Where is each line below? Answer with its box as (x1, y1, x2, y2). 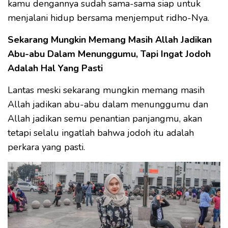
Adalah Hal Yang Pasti (8, 62, 103, 74)
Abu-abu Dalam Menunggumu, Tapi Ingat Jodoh (8, 47, 211, 60)
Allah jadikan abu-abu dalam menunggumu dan (8, 98, 208, 110)
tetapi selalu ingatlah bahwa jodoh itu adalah (8, 126, 194, 139)
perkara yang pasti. (8, 140, 85, 153)
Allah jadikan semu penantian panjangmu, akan (8, 112, 202, 125)
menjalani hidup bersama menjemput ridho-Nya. (8, 11, 209, 24)
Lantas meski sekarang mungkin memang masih (8, 83, 205, 96)
